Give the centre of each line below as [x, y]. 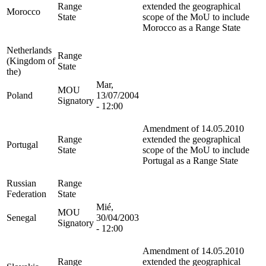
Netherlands [29, 50]
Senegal [21, 217]
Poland [20, 95]
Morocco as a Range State [191, 27]
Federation [26, 194]
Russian [21, 183]
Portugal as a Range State [190, 160]
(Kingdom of [31, 61]
